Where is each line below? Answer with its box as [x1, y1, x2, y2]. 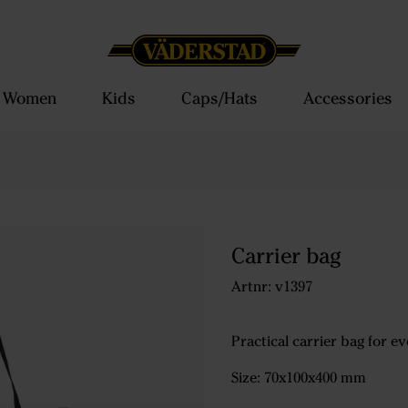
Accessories [302, 88, 393, 108]
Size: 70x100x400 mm [231, 369, 366, 386]
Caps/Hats [180, 88, 258, 108]
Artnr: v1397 [231, 278, 312, 295]
